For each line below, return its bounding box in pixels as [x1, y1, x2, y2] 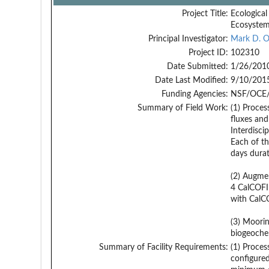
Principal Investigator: [148, 34, 228, 43]
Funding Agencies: [161, 89, 228, 98]
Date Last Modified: [154, 76, 228, 85]
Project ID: [188, 48, 228, 57]
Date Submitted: [166, 62, 228, 71]
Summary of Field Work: [137, 103, 228, 112]
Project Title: [181, 9, 228, 18]
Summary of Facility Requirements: [98, 243, 228, 252]
